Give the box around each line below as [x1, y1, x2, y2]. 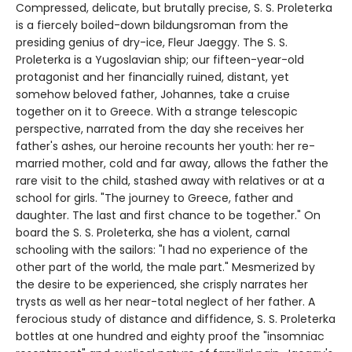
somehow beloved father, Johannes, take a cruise [16, 86, 290, 103]
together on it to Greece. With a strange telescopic [16, 104, 298, 120]
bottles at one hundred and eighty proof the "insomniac [16, 328, 324, 345]
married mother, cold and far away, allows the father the [16, 156, 328, 172]
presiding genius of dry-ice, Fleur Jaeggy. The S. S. [16, 35, 288, 51]
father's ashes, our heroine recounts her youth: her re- [16, 138, 315, 155]
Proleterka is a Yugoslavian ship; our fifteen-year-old [16, 52, 304, 68]
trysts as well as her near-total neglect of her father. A [16, 294, 315, 310]
